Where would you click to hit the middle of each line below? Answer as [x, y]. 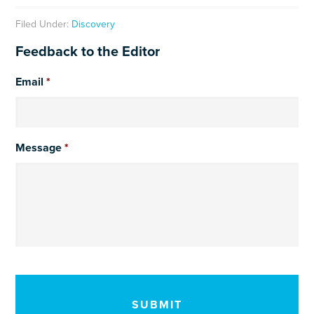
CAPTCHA [42, 271]
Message [39, 148]
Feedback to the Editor [88, 52]
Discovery [94, 25]
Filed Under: [44, 25]
